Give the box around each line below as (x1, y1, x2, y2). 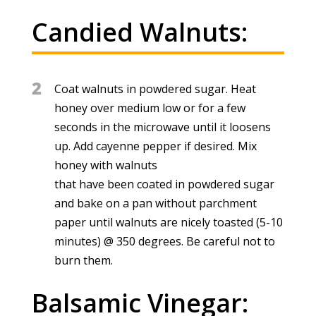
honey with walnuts (54, 157, 157, 173)
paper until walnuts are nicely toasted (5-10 (54, 214, 283, 230)
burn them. (54, 252, 113, 268)
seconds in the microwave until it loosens (54, 119, 271, 135)
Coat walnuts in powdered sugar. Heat (54, 80, 256, 97)
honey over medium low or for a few (54, 99, 245, 116)
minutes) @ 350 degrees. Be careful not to (54, 233, 275, 249)
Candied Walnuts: (31, 14, 248, 49)
